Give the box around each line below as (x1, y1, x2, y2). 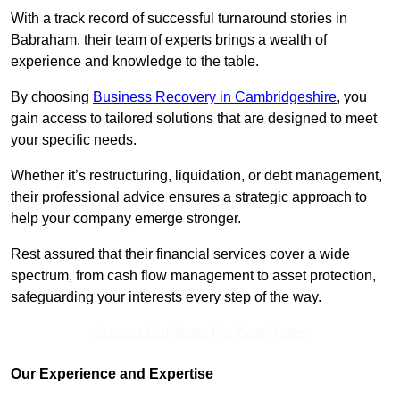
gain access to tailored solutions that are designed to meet (11, 111, 377, 127)
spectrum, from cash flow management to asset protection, (11, 268, 376, 284)
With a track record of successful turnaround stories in (11, 11, 347, 27)
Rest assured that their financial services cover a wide (11, 246, 350, 262)
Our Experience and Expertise (11, 366, 213, 382)
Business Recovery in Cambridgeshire (93, 89, 337, 105)
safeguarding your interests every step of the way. (11, 289, 321, 305)
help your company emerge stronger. (11, 211, 245, 227)
